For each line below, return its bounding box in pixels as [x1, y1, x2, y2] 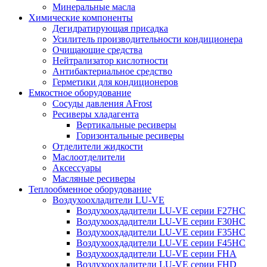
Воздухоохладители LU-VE [52, 194, 164, 205]
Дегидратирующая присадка [52, 23, 168, 33]
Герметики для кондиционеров [52, 76, 178, 87]
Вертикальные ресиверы [76, 119, 176, 130]
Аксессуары [52, 162, 101, 173]
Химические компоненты [29, 12, 133, 23]
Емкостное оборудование [29, 87, 131, 98]
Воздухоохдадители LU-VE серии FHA [76, 248, 237, 259]
